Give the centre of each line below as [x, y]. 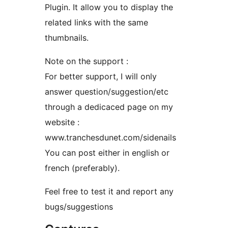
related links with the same [96, 23]
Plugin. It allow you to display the [109, 7]
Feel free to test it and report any [109, 192]
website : [62, 122]
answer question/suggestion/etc [107, 92]
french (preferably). [82, 168]
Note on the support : [87, 61]
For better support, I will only [101, 77]
